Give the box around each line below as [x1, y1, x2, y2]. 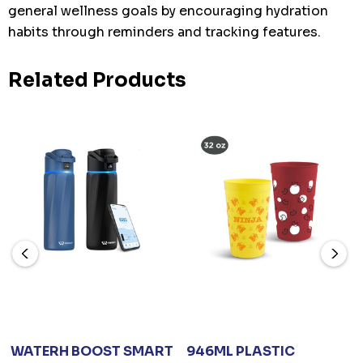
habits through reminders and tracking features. [8, 23, 321, 41]
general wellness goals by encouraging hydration [8, 2, 328, 19]
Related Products [8, 67, 186, 92]
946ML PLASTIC [186, 342, 295, 360]
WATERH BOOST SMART [11, 342, 173, 360]
